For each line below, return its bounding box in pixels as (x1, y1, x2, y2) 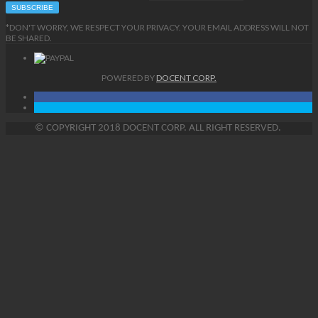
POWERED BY (102, 72, 156, 83)
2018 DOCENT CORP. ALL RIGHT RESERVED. (98, 122, 283, 133)
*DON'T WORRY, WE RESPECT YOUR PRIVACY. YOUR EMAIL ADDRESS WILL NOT (6, 21, 309, 33)
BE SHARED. (6, 32, 52, 43)
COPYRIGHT (46, 122, 98, 133)
